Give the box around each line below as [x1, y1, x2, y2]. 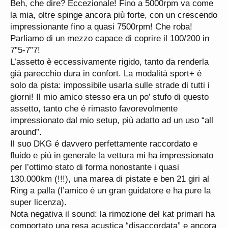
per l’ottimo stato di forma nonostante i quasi [10, 162, 179, 172]
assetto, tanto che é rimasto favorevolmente [10, 104, 178, 113]
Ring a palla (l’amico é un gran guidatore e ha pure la [10, 186, 211, 195]
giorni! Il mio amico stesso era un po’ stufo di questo [10, 92, 209, 102]
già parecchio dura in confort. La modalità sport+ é [10, 69, 202, 78]
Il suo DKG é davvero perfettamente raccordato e [10, 139, 197, 149]
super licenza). [10, 197, 67, 207]
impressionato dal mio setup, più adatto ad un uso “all [10, 116, 213, 125]
